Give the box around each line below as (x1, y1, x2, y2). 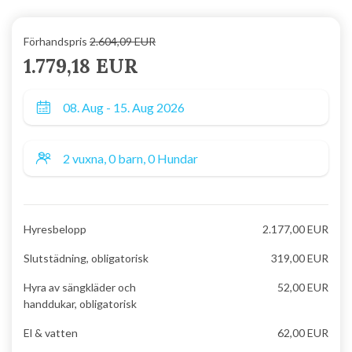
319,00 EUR (270, 251, 328, 265)
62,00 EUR (277, 326, 328, 339)
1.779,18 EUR (24, 53, 138, 79)
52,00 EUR (277, 280, 328, 294)
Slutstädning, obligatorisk (24, 251, 148, 265)
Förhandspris (24, 35, 90, 48)
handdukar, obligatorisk (24, 297, 137, 310)
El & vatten (24, 326, 78, 339)
